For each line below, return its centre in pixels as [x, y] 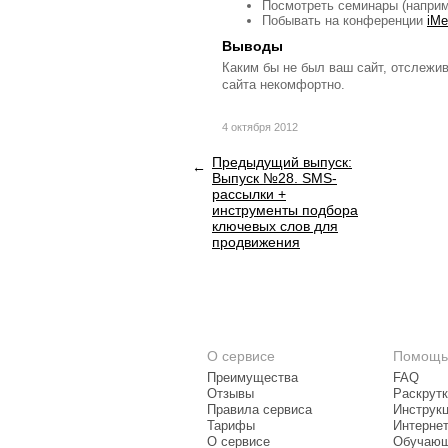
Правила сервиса [259, 410]
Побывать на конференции [344, 20]
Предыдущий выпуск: [282, 162]
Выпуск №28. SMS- [274, 178]
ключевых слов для [275, 226]
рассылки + [249, 194]
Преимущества [252, 378]
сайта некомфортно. [283, 84]
